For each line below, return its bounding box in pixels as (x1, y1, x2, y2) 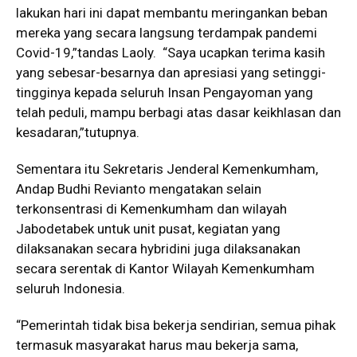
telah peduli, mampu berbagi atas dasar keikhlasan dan (16, 104, 341, 121)
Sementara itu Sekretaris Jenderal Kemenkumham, (16, 161, 318, 178)
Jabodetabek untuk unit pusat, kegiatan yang (16, 221, 280, 237)
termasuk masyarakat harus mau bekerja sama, (16, 337, 298, 354)
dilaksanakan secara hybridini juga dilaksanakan (16, 241, 300, 257)
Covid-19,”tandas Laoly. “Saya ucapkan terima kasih (16, 45, 325, 61)
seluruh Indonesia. (16, 280, 125, 297)
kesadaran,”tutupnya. (16, 124, 139, 141)
